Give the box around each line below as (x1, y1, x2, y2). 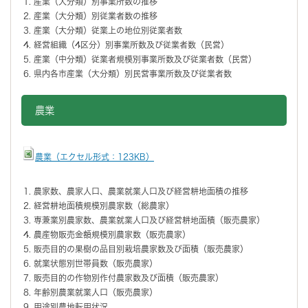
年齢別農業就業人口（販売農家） (34, 287, 157, 296)
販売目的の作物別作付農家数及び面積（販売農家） (34, 273, 223, 282)
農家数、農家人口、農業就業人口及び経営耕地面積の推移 (34, 186, 248, 195)
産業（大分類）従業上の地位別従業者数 (34, 25, 182, 34)
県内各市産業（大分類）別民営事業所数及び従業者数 (34, 69, 232, 78)
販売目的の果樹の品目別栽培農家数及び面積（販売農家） (34, 244, 248, 253)
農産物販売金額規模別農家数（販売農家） (34, 230, 190, 239)
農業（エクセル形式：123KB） (35, 152, 154, 161)
